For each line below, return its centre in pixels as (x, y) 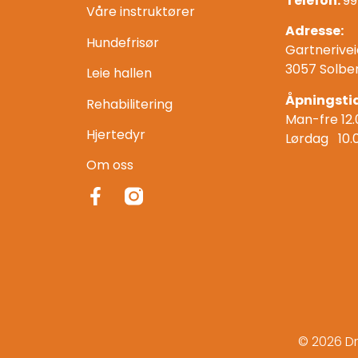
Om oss (109, 165)
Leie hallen (119, 74)
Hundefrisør (122, 42)
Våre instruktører (140, 12)
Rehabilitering (129, 104)
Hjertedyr (115, 134)
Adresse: (315, 31)
